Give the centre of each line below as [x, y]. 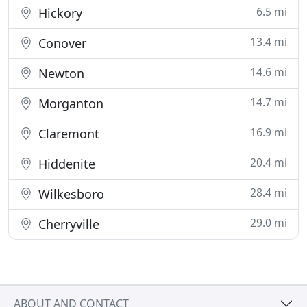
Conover [61, 43]
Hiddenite [65, 164]
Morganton [69, 103]
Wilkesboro [70, 194]
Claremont [67, 134]
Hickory [59, 13]
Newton [60, 73]
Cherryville [67, 224]
